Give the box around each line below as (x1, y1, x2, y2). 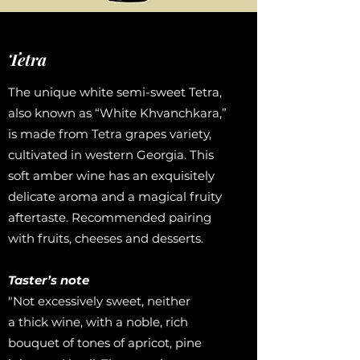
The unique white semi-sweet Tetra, (8, 84, 222, 100)
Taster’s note (8, 272, 89, 288)
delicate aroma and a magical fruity (8, 189, 222, 204)
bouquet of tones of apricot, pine (8, 335, 202, 350)
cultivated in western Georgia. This (8, 147, 214, 162)
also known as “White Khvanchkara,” (8, 105, 227, 121)
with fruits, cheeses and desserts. (8, 231, 203, 246)
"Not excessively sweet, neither (8, 293, 190, 309)
